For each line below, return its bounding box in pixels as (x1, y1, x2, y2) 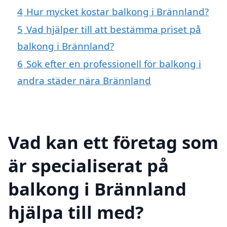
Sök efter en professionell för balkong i (26, 57, 201, 70)
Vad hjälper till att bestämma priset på (26, 23, 201, 36)
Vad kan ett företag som (8, 130, 218, 154)
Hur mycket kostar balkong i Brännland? (26, 5, 209, 18)
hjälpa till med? (8, 200, 144, 224)
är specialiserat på (8, 153, 169, 177)
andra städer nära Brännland (17, 74, 151, 87)
